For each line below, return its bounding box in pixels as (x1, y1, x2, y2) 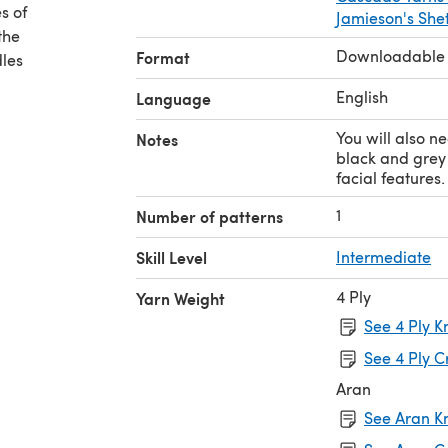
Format (136, 45, 190, 69)
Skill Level (136, 245, 207, 269)
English (336, 85, 388, 107)
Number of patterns (136, 204, 283, 228)
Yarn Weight (136, 286, 225, 310)
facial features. (336, 166, 445, 188)
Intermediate (336, 245, 431, 267)
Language (136, 86, 211, 110)
